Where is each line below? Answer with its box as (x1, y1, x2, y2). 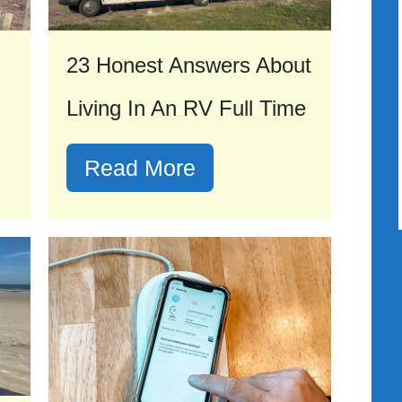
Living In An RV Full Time (66, 95, 306, 120)
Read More (84, 154, 196, 180)
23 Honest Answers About (66, 52, 311, 77)
